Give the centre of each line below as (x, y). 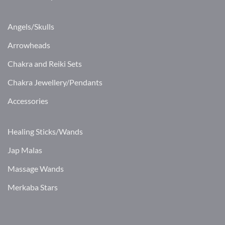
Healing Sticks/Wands (45, 132)
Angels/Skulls (31, 27)
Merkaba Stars (33, 187)
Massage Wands (36, 169)
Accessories (28, 101)
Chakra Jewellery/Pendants (55, 82)
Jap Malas (25, 150)
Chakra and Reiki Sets (45, 64)
